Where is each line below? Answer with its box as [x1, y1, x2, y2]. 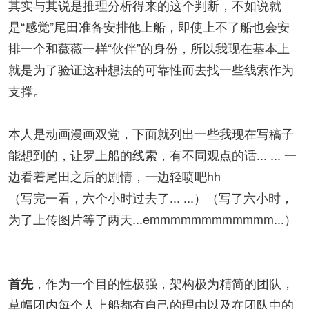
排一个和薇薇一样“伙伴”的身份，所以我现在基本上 [8, 39, 290, 57]
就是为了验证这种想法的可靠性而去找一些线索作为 [8, 60, 294, 78]
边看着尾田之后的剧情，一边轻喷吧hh [8, 167, 221, 185]
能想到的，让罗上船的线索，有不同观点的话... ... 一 [8, 146, 297, 163]
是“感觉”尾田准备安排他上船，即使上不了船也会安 [8, 17, 290, 35]
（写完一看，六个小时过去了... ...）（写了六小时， [8, 188, 293, 206]
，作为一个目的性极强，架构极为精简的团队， [33, 274, 294, 292]
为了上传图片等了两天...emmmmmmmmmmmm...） [8, 210, 297, 228]
